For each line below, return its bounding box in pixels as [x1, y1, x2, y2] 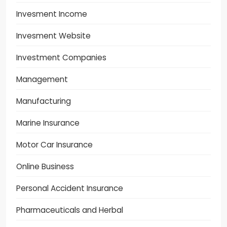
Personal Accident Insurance [16, 182, 123, 194]
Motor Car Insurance [16, 139, 93, 150]
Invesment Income [16, 8, 87, 19]
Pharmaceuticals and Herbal [16, 204, 123, 215]
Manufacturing [16, 95, 71, 106]
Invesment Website [16, 30, 91, 41]
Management [16, 73, 68, 85]
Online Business [16, 161, 74, 172]
